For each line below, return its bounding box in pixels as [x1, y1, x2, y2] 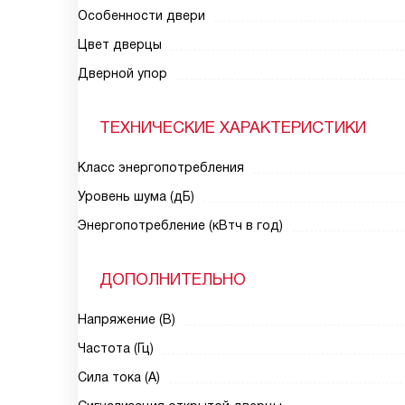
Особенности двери [78, 8, 205, 23]
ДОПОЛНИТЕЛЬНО [99, 270, 246, 288]
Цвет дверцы [78, 37, 162, 52]
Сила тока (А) [78, 370, 160, 384]
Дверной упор [78, 66, 167, 80]
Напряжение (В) [78, 312, 175, 326]
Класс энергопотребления [78, 160, 244, 174]
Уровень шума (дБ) [78, 189, 194, 203]
